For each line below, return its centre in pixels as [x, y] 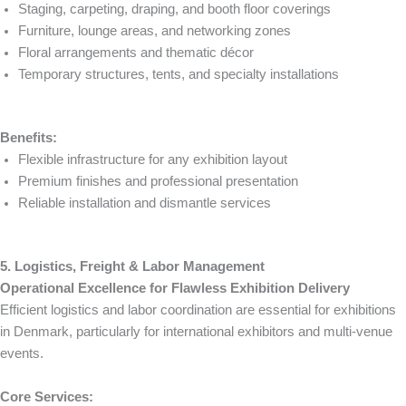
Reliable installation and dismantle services [145, 203]
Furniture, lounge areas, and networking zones [155, 30]
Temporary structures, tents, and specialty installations [179, 74]
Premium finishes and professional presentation [158, 181]
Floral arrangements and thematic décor [136, 52]
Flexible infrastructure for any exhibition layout [153, 159]
